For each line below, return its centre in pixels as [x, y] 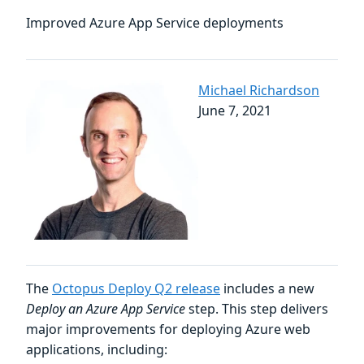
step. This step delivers [257, 309]
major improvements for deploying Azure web [168, 329]
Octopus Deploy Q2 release [136, 289]
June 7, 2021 [235, 110]
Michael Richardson [259, 90]
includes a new [267, 289]
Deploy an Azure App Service [106, 309]
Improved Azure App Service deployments [155, 22]
